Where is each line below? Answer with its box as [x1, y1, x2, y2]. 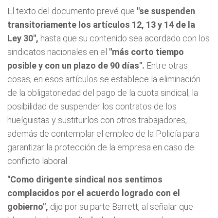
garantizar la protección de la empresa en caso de [7, 142, 194, 152]
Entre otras [145, 60, 188, 71]
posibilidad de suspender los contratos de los [7, 101, 177, 111]
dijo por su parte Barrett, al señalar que [48, 201, 193, 212]
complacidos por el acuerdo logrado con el [7, 188, 180, 198]
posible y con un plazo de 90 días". [7, 60, 145, 71]
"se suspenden [137, 6, 195, 16]
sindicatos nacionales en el [7, 47, 109, 57]
